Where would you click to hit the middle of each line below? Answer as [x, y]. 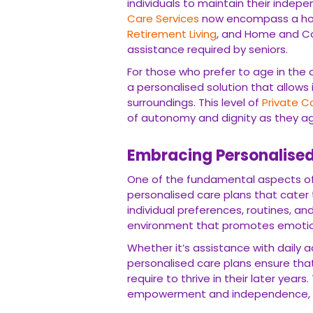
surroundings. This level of [195, 102]
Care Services [163, 19]
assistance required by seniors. [208, 49]
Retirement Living [172, 34]
